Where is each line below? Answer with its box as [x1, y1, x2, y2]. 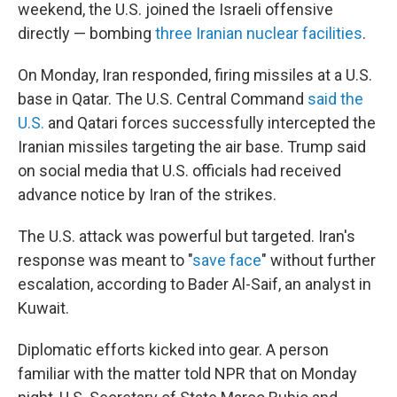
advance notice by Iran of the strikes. [18, 185, 276, 204]
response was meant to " [18, 251, 192, 269]
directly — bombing [18, 24, 155, 43]
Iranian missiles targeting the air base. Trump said [18, 137, 366, 156]
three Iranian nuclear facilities [155, 24, 362, 43]
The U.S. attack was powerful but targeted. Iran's [18, 227, 355, 245]
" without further [261, 251, 376, 269]
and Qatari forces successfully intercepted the [44, 113, 376, 132]
